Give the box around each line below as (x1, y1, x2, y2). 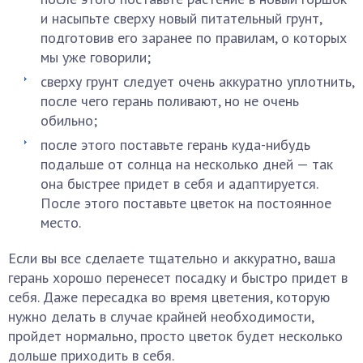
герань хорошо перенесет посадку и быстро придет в (8, 268, 348, 287)
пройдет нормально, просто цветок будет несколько (8, 327, 343, 345)
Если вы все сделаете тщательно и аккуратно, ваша (8, 249, 335, 267)
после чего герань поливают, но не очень (41, 92, 299, 110)
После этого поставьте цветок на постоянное (41, 194, 331, 212)
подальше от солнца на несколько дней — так (41, 155, 333, 173)
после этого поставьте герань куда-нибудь (41, 135, 310, 154)
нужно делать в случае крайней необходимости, (8, 307, 314, 326)
